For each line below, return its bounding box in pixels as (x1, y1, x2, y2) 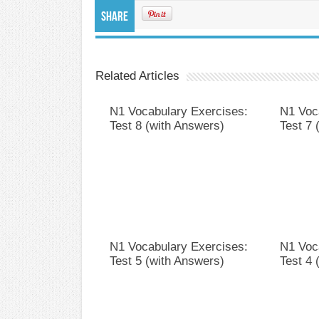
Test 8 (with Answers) (110, 118, 224, 132)
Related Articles (95, 68, 179, 83)
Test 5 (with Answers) (110, 253, 224, 268)
